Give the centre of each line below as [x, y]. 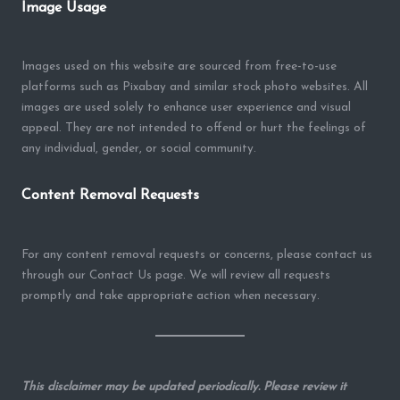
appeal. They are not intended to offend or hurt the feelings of [194, 129]
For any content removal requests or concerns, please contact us [197, 255]
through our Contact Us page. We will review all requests [176, 276]
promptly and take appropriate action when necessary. [171, 296]
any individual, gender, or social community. [139, 149]
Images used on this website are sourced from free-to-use [179, 67]
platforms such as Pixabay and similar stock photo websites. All [195, 87]
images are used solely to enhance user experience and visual [186, 108]
